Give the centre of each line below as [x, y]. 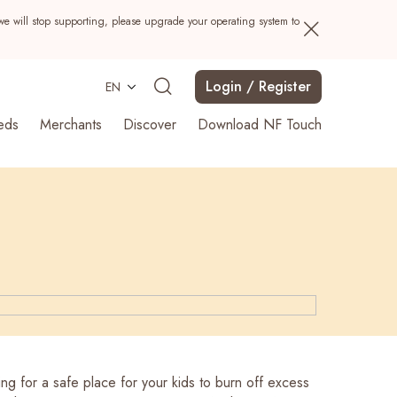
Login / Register [258, 86]
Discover [150, 125]
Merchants [71, 125]
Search [279, 263]
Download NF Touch [260, 125]
